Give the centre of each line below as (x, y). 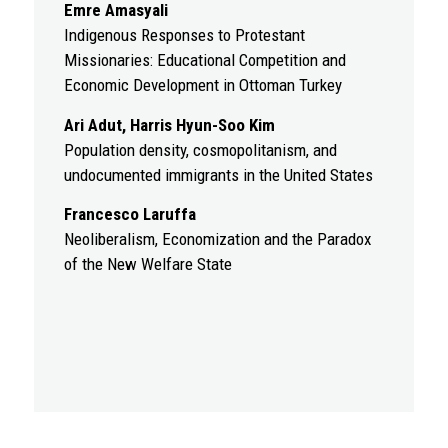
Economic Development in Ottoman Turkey (202, 85)
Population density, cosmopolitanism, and (200, 149)
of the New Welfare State (147, 264)
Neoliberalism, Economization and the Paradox (217, 239)
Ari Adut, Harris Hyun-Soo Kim (169, 124)
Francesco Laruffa (129, 214)
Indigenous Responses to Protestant (184, 35)
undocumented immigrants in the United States (218, 174)
